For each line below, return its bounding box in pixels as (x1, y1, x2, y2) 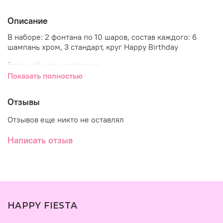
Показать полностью (7, 71, 83, 81)
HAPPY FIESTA (7, 200, 78, 211)
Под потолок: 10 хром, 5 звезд (7, 78, 117, 88)
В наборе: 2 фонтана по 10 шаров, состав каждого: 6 (7, 32, 197, 42)
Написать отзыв (7, 134, 73, 146)
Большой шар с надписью (7, 60, 101, 70)
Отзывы (7, 96, 40, 108)
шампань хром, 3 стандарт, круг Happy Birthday (7, 42, 178, 52)
